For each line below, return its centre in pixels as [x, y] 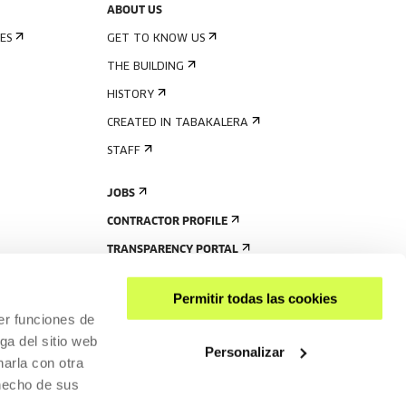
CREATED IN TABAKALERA [178, 123]
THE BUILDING [145, 67]
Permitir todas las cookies [255, 298]
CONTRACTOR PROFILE [167, 222]
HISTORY [130, 95]
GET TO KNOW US [156, 39]
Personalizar [244, 352]
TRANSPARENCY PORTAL [173, 250]
